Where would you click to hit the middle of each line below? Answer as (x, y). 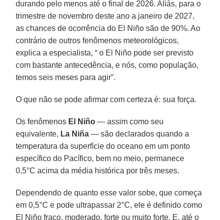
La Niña (75, 134)
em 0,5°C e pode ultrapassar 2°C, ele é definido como (109, 205)
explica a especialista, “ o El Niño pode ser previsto (105, 53)
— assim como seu (130, 121)
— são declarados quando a (139, 134)
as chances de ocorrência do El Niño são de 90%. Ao (108, 28)
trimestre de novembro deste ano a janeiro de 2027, (105, 16)
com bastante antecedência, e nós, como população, (107, 65)
